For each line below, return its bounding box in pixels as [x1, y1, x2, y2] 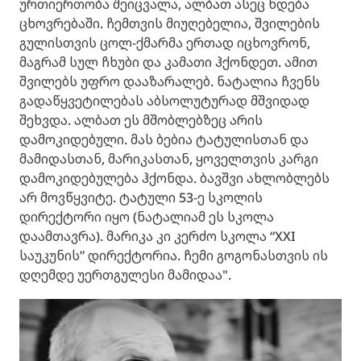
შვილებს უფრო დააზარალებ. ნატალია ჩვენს [19, 72, 320, 90]
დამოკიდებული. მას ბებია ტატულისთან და [19, 130, 309, 148]
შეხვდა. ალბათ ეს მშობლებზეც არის [19, 110, 263, 129]
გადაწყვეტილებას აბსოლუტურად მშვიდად [19, 91, 309, 110]
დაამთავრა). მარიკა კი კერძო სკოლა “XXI [19, 226, 296, 245]
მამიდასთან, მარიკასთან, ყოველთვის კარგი [19, 149, 318, 168]
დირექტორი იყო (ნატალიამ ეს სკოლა [19, 207, 274, 226]
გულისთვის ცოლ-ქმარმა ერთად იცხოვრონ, [19, 33, 310, 52]
